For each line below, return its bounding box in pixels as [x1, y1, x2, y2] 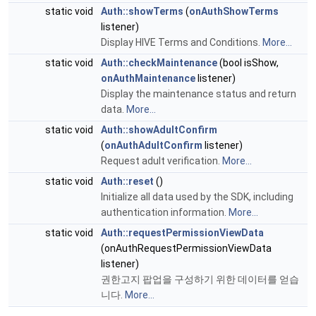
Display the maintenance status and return [101, 87, 296, 99]
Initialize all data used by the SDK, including [101, 190, 293, 202]
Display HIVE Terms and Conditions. [101, 36, 262, 48]
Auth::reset [101, 175, 154, 187]
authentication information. [101, 206, 229, 218]
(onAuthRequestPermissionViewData [101, 242, 272, 254]
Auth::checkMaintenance [101, 56, 217, 68]
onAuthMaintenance [101, 72, 195, 84]
